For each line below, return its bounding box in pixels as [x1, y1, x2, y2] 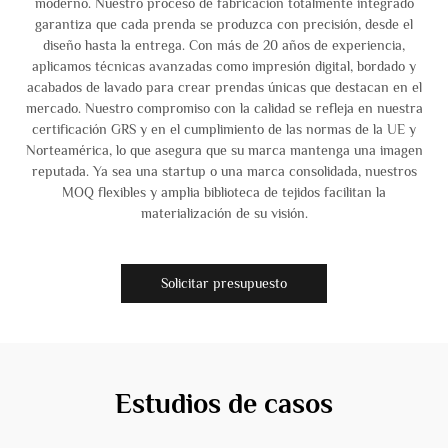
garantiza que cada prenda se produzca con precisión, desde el [35, 16, 413, 32]
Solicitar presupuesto [161, 275, 287, 291]
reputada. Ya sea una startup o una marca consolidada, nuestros [31, 163, 417, 179]
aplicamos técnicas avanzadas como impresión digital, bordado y [32, 58, 416, 74]
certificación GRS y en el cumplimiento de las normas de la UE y [32, 121, 416, 137]
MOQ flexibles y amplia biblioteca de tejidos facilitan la [62, 184, 386, 200]
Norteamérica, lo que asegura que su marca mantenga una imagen [25, 142, 423, 158]
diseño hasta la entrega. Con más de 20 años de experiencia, [43, 37, 405, 53]
